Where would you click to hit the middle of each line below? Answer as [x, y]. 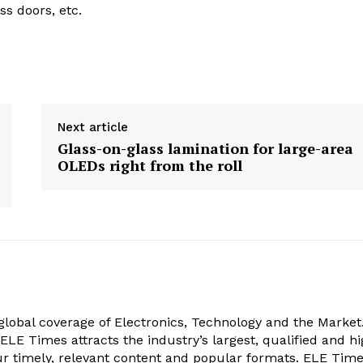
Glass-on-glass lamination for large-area [205, 149]
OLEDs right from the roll [149, 166]
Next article [92, 128]
